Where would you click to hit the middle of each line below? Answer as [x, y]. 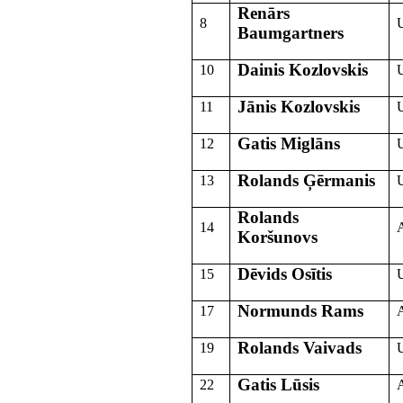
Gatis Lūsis [278, 384]
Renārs [263, 13]
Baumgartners [290, 32]
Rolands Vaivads [299, 347]
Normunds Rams [300, 310]
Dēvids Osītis [284, 273]
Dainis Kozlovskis [302, 69]
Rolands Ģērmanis [306, 180]
